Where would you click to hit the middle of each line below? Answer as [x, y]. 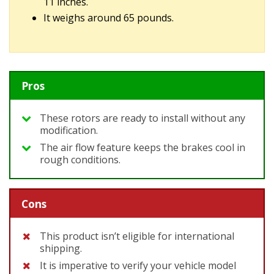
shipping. [61, 248]
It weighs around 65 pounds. [109, 17]
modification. [69, 131]
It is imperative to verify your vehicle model [138, 265]
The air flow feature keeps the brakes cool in [143, 148]
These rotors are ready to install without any [143, 118]
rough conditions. [80, 160]
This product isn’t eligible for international [137, 236]
